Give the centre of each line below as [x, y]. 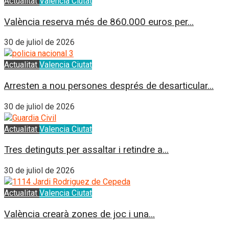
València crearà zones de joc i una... [79, 214]
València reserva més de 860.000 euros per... [99, 22]
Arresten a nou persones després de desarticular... [109, 86]
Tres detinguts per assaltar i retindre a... [86, 150]
